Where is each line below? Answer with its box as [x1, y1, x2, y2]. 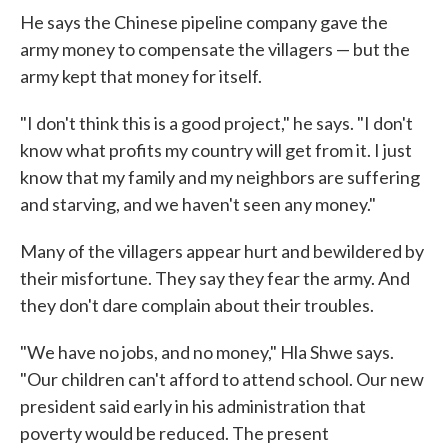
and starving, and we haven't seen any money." [20, 192, 376, 215]
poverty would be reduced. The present [20, 421, 329, 444]
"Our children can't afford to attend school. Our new [20, 367, 424, 390]
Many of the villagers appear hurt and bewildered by [20, 239, 424, 262]
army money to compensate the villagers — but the [20, 37, 410, 60]
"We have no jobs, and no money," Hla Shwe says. [20, 340, 394, 363]
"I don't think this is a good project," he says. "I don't [20, 111, 413, 134]
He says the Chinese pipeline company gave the [20, 10, 388, 33]
